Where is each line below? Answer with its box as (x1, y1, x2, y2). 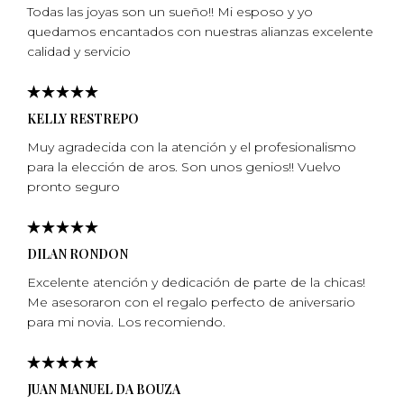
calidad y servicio (27, 42, 131, 60)
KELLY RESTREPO (27, 109, 139, 127)
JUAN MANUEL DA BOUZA (27, 380, 180, 398)
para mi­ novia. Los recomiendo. (27, 313, 225, 330)
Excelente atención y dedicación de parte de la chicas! (27, 273, 365, 290)
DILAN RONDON (27, 244, 128, 262)
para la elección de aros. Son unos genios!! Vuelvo (27, 158, 341, 175)
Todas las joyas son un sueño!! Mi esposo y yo (27, 3, 313, 20)
